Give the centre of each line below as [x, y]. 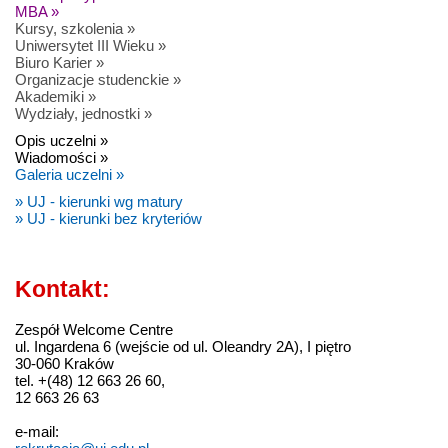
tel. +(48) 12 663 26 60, [90, 381]
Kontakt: [62, 289]
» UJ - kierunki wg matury [99, 201]
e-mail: [37, 432]
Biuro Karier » [59, 62]
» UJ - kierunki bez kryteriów [108, 218]
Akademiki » [55, 96]
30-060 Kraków [64, 364]
